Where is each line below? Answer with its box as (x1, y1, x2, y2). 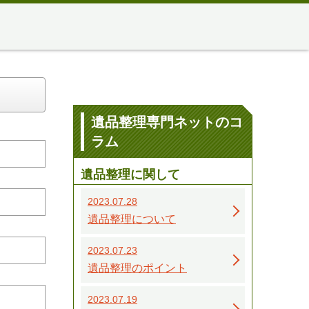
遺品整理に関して (81, 167, 180, 181)
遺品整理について (88, 212, 176, 225)
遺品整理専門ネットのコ (91, 114, 243, 130)
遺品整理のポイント (88, 261, 187, 274)
